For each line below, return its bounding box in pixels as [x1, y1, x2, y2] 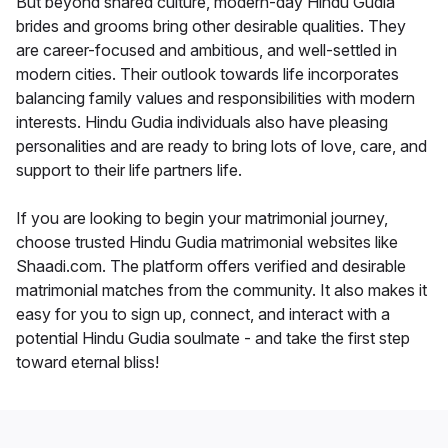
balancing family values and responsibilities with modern [16, 88, 415, 109]
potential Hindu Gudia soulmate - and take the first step [16, 328, 410, 349]
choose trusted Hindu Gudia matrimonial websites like [16, 232, 398, 253]
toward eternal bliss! [16, 352, 159, 373]
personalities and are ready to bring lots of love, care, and [16, 136, 427, 157]
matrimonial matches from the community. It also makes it [16, 280, 427, 301]
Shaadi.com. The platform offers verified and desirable [16, 256, 406, 277]
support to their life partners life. [16, 160, 242, 181]
